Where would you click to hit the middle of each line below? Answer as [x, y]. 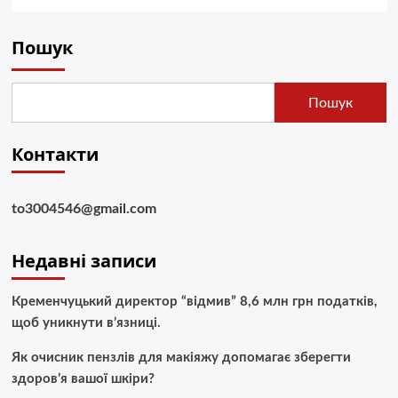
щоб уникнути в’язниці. [86, 323]
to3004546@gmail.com [84, 209]
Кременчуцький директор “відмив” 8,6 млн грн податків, [194, 302]
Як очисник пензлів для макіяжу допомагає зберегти [181, 358]
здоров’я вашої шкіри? [83, 379]
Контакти [55, 155]
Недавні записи [84, 261]
